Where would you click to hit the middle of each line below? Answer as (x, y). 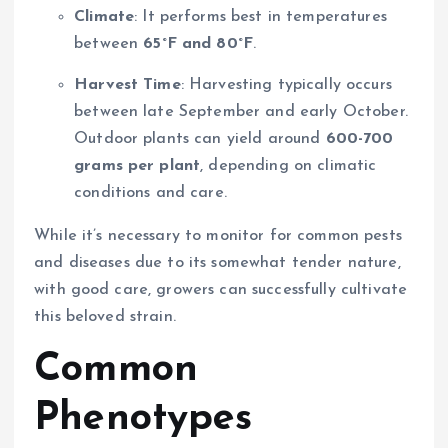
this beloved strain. (105, 317)
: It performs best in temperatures (260, 17)
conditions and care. (150, 193)
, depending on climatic (288, 166)
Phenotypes (143, 418)
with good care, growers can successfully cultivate (221, 290)
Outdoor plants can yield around (200, 139)
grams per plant (137, 166)
